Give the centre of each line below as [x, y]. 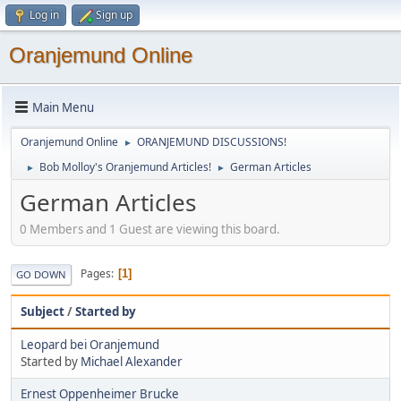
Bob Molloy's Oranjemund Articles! [125, 167]
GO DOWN [41, 274]
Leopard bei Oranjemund [90, 344]
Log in [44, 15]
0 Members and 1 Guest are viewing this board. [150, 229]
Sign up [114, 15]
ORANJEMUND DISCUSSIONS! [212, 142]
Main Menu [63, 107]
